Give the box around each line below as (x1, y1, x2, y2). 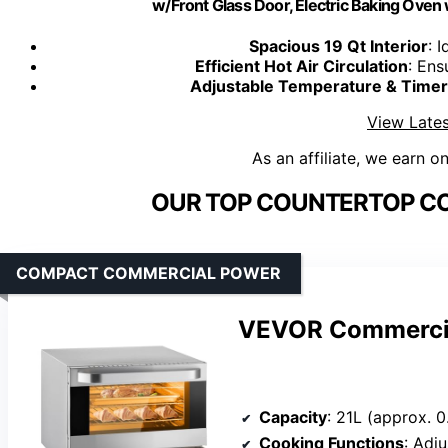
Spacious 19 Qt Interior (248, 36, 428, 57)
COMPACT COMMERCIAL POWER (16, 263, 281, 284)
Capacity (259, 406, 327, 427)
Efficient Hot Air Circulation (195, 56, 408, 77)
